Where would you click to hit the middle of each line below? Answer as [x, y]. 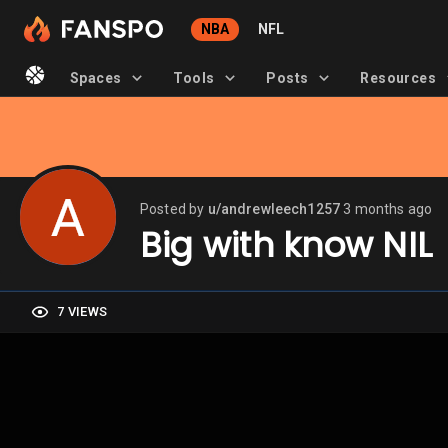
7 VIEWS [82, 311]
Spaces [96, 77]
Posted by [174, 209]
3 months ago [388, 209]
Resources [398, 77]
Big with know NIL [286, 245]
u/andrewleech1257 [274, 209]
